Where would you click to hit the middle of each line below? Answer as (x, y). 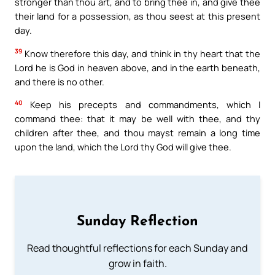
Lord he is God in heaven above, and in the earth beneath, (137, 67)
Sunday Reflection (137, 222)
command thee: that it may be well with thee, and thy (137, 119)
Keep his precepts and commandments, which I (141, 105)
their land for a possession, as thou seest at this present (137, 16)
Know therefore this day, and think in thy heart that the (141, 53)
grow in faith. (137, 263)
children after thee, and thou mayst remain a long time (137, 133)
